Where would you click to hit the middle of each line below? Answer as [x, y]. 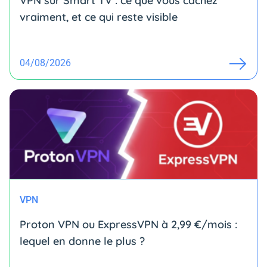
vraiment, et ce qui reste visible [99, 17]
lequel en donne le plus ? [82, 241]
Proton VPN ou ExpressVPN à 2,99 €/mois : [128, 224]
